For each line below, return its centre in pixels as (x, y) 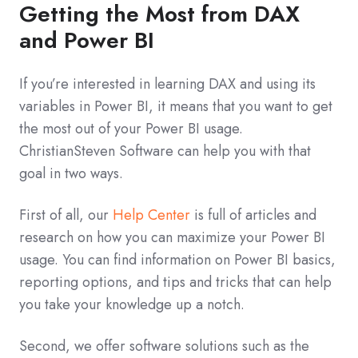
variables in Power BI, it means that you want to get (176, 107)
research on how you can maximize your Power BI (172, 238)
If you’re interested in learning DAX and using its (167, 84)
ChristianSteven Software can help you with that (165, 151)
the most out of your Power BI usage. (131, 129)
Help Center (151, 215)
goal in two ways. (71, 174)
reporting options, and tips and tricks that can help (175, 282)
